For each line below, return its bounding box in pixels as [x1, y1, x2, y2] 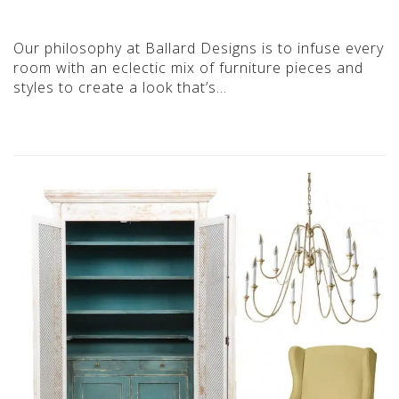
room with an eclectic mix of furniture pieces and [13, 57, 363, 77]
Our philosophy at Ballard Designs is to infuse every [13, 37, 384, 58]
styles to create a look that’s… [13, 77, 227, 97]
